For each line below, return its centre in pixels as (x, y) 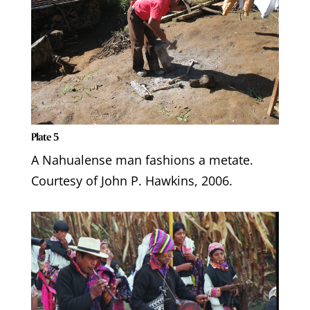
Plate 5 (44, 137)
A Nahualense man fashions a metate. (142, 160)
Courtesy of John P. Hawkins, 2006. (131, 181)
